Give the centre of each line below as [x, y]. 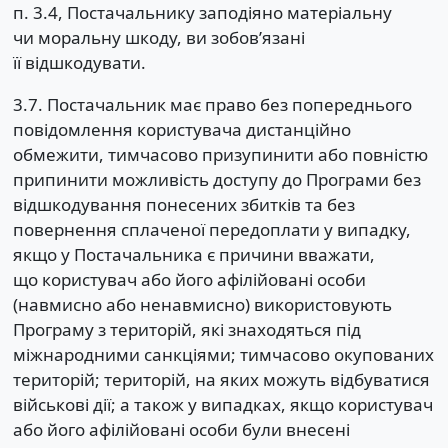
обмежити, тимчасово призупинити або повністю [220, 155]
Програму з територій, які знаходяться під [186, 330]
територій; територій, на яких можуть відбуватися [221, 380]
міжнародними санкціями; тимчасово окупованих [223, 355]
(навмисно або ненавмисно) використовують [202, 305]
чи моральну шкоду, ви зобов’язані [158, 38]
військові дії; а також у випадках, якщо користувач [222, 405]
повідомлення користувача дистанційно [181, 130]
